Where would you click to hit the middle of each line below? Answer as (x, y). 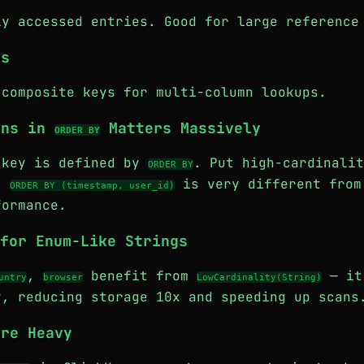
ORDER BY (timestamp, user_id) (92, 185)
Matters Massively (180, 128)
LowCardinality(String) (259, 277)
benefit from (140, 276)
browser (63, 277)
